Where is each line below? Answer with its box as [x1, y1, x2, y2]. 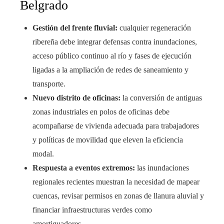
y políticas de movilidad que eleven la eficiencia [32, 135, 183, 144]
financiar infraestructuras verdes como [32, 205, 152, 214]
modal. [32, 149, 54, 158]
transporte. [32, 79, 65, 88]
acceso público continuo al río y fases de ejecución [32, 51, 191, 60]
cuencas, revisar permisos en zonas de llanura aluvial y [32, 191, 204, 200]
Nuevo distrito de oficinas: [32, 93, 120, 102]
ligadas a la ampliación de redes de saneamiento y [32, 65, 188, 74]
